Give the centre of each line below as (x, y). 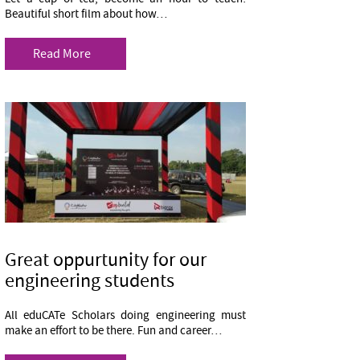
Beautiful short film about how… (86, 14)
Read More (62, 54)
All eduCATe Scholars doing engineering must (125, 315)
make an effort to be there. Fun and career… (113, 331)
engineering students (90, 281)
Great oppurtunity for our (106, 260)
